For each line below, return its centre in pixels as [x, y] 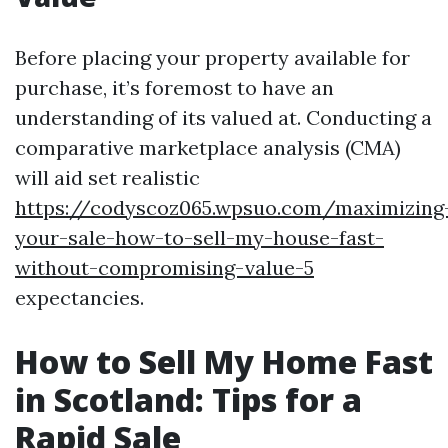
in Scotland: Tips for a [188, 399]
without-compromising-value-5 [164, 267]
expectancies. [79, 297]
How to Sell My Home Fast [224, 361]
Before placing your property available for [212, 57]
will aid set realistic [107, 177]
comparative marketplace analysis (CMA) [208, 147]
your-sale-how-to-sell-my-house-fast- [199, 237]
